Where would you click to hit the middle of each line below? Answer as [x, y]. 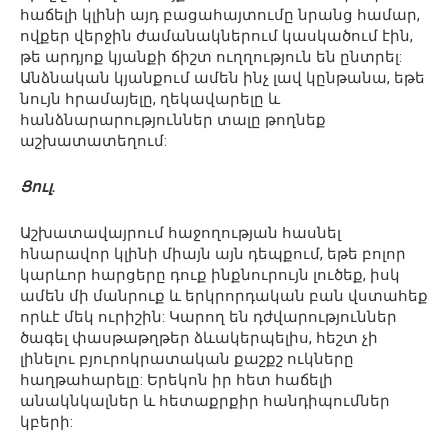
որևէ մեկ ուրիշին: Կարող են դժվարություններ [208, 317]
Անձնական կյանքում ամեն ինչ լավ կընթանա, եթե [222, 78]
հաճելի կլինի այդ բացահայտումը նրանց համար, [220, 15]
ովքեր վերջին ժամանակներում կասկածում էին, [216, 36]
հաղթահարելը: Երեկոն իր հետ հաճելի [176, 380]
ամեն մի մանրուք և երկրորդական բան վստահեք [224, 296]
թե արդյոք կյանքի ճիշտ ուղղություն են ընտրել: [211, 57]
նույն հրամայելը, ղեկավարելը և [150, 99]
